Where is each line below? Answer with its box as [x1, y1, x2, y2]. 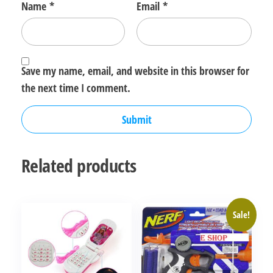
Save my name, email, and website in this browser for [21, 63, 249, 78]
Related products [21, 152, 136, 178]
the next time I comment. [21, 80, 130, 95]
